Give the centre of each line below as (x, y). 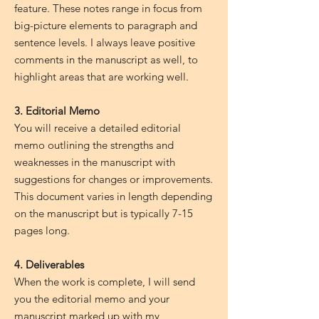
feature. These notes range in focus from (108, 8)
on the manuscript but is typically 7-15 (104, 213)
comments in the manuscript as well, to (106, 59)
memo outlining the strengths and (94, 145)
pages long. (42, 230)
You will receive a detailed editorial (98, 128)
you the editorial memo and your (92, 299)
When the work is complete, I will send (105, 282)
